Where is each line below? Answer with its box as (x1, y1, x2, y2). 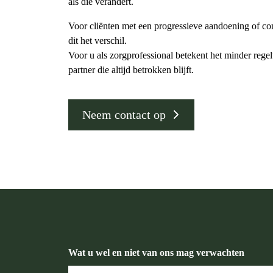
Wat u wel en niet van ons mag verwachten (68, 247, 244, 258)
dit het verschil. (68, 35, 127, 46)
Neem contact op (82, 107, 166, 121)
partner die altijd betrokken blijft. (68, 65, 194, 76)
